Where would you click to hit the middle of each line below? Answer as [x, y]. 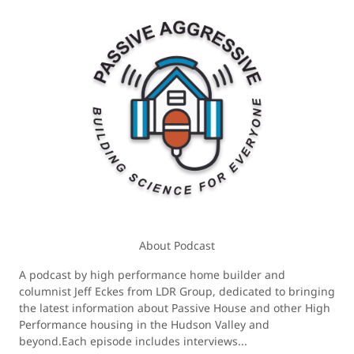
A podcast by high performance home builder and [152, 275]
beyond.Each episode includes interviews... [133, 341]
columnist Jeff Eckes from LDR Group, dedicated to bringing [177, 291]
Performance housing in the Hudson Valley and [144, 324]
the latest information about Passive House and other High [175, 308]
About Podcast [177, 245]
